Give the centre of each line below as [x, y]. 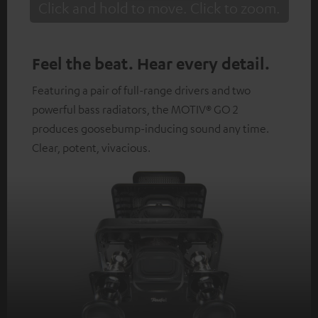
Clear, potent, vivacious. [91, 148]
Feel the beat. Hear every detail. [151, 64]
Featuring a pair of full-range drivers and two [141, 91]
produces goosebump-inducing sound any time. [150, 129]
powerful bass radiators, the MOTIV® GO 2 [135, 110]
